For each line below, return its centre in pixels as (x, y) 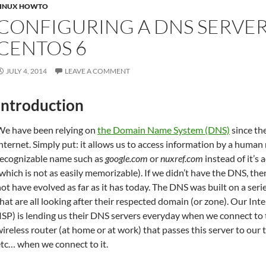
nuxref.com (182, 158)
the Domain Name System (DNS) (164, 130)
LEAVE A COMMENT (97, 71)
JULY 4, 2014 (26, 71)
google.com (126, 158)
